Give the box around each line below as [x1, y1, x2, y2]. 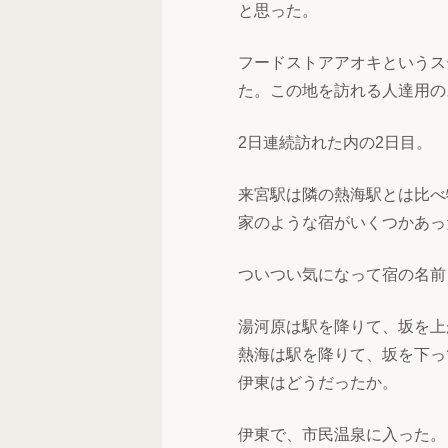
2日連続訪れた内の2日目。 [238, 134, 432, 151]
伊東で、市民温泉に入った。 [238, 426, 446, 443]
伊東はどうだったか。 [238, 374, 398, 391]
